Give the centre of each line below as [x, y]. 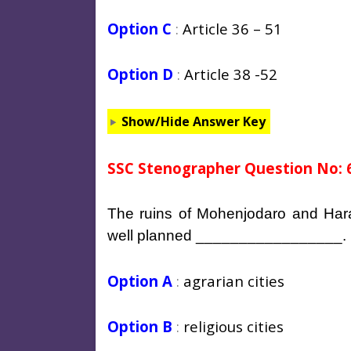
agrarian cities [234, 280]
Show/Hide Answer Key [193, 121]
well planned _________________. [227, 235]
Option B [140, 326]
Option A [140, 280]
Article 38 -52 [231, 74]
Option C [139, 28]
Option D [140, 74]
